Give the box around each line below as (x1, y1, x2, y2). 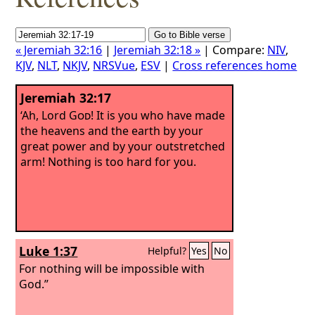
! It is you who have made (91, 107, 226, 123)
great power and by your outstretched (20, 138, 226, 154)
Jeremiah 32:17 (20, 89, 112, 106)
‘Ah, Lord (20, 107, 70, 123)
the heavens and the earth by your (20, 122, 204, 139)
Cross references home (172, 58, 297, 73)
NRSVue (93, 58, 136, 73)
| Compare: (200, 42, 268, 58)
